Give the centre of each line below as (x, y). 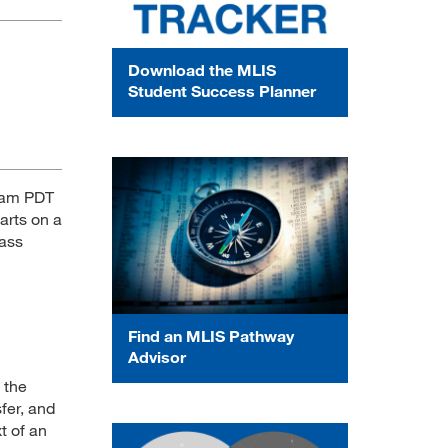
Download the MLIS (202, 69)
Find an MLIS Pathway (211, 335)
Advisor (157, 356)
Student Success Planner (222, 90)
